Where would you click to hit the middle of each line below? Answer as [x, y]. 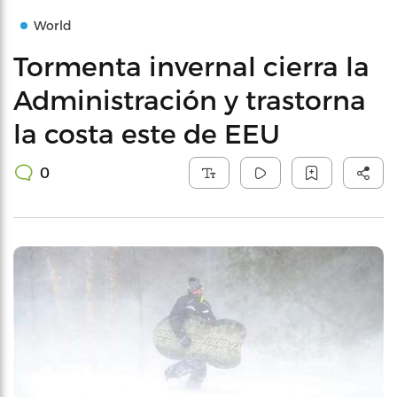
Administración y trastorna [190, 99]
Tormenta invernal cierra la [191, 66]
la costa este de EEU [147, 133]
